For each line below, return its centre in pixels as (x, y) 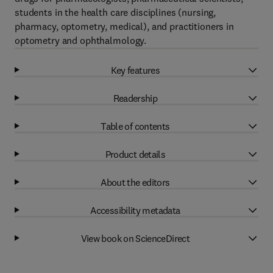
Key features (135, 70)
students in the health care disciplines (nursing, (115, 12)
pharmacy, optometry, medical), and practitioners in (124, 26)
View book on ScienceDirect (135, 238)
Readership (135, 98)
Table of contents (135, 126)
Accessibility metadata (135, 210)
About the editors (135, 182)
